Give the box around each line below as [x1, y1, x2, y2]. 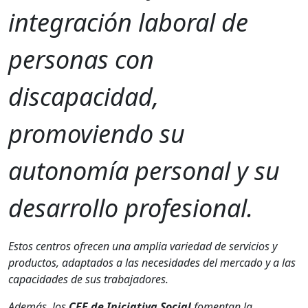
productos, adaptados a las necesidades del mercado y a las [8, 254, 296, 270]
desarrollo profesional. [8, 190, 253, 225]
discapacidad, [8, 79, 159, 113]
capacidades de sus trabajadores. [8, 271, 168, 287]
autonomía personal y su [8, 153, 280, 188]
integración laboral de [8, 5, 248, 39]
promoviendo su [8, 116, 185, 151]
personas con [8, 42, 154, 76]
